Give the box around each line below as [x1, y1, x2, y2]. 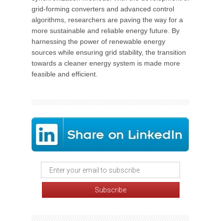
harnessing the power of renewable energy [32, 37, 165, 45]
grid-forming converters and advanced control [32, 5, 174, 13]
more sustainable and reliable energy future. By [32, 27, 180, 35]
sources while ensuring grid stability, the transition [32, 48, 186, 56]
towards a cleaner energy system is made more [32, 59, 180, 67]
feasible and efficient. [32, 70, 98, 78]
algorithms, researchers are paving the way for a [32, 16, 183, 24]
